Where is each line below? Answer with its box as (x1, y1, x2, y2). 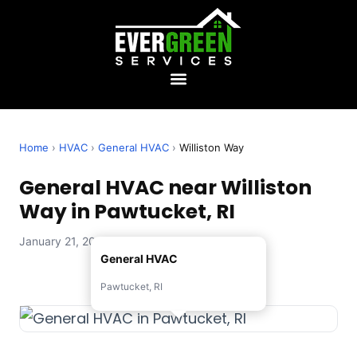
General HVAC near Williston (19, 174, 312, 202)
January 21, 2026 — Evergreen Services (19, 234, 228, 249)
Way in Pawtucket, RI (19, 198, 235, 226)
